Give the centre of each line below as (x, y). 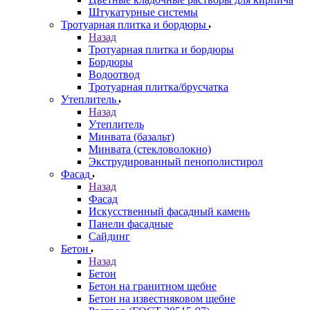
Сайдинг (109, 237)
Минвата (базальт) (131, 137)
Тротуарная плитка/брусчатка (158, 87)
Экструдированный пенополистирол (176, 162)
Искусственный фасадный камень (169, 212)
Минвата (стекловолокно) (150, 149)
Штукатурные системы (143, 12)
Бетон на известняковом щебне (162, 299)
